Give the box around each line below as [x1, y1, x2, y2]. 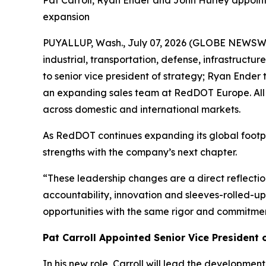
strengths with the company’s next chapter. [43, 146, 237, 158]
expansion [43, 11, 90, 23]
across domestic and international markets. [43, 103, 240, 115]
